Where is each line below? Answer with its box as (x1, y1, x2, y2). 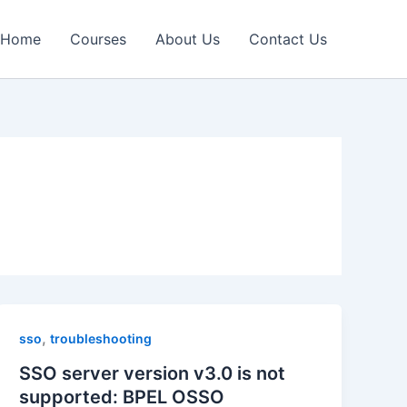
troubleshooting (50, 331, 153, 347)
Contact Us (249, 30, 327, 49)
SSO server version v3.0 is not (19, 362, 286, 384)
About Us (155, 30, 220, 49)
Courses (70, 30, 126, 49)
